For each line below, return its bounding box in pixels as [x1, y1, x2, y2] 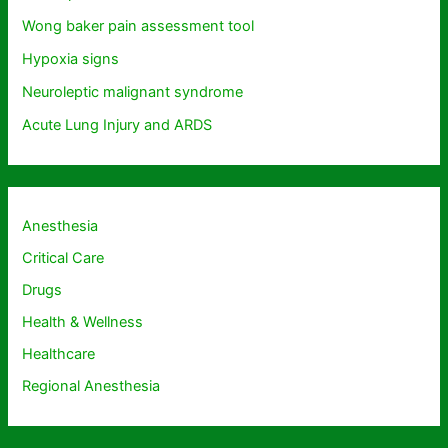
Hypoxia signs [22, 50, 120, 69]
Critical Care [22, 249, 105, 268]
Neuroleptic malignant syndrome [22, 83, 244, 102]
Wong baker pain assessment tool [22, 17, 255, 36]
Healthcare [22, 345, 96, 364]
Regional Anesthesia [22, 377, 161, 396]
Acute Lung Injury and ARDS [22, 116, 213, 135]
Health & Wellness [22, 313, 144, 332]
